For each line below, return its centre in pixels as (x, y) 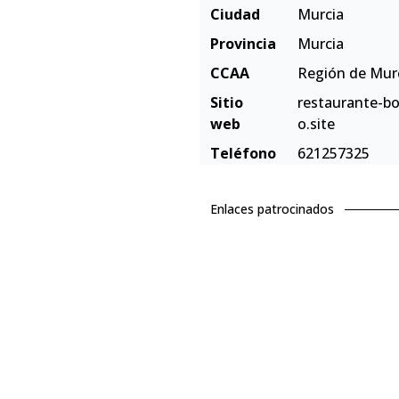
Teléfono (243, 153)
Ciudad (235, 14)
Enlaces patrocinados (272, 209)
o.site (316, 124)
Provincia (243, 44)
